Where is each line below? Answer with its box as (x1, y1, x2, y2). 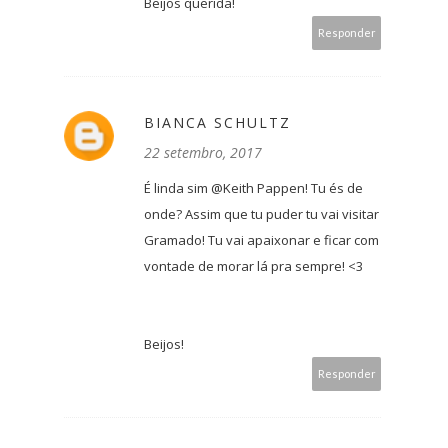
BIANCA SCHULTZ (144, 112, 291, 132)
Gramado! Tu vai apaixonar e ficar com (144, 230, 379, 249)
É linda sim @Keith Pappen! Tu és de (144, 178, 363, 197)
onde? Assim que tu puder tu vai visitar (144, 204, 379, 223)
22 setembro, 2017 (144, 142, 262, 162)
